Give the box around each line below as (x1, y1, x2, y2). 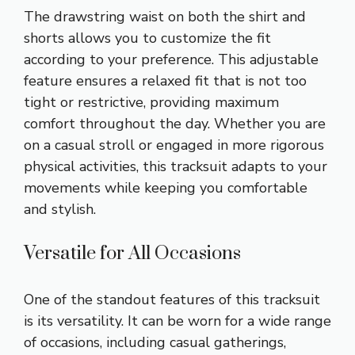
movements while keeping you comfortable (24, 177, 307, 197)
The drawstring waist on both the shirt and (24, 6, 306, 26)
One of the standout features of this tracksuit (24, 289, 320, 309)
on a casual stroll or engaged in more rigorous (24, 135, 324, 155)
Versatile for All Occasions (24, 241, 241, 265)
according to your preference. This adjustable (24, 49, 319, 69)
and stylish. (24, 199, 96, 219)
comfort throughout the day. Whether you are (24, 113, 326, 133)
